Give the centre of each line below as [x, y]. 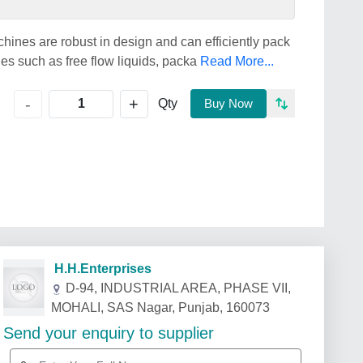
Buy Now [228, 103]
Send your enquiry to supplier [109, 333]
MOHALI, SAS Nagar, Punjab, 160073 [160, 307]
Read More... [237, 61]
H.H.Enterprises [98, 269]
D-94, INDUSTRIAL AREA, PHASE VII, [178, 288]
